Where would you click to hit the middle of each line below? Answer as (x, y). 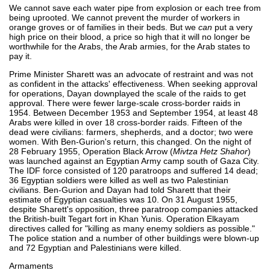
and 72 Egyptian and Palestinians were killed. (95, 247)
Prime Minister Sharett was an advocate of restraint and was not (131, 74)
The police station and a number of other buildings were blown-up (134, 238)
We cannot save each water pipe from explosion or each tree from (135, 8)
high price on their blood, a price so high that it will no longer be (130, 36)
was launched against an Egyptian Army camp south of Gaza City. (134, 161)
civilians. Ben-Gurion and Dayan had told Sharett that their (120, 190)
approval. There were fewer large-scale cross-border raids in (125, 103)
